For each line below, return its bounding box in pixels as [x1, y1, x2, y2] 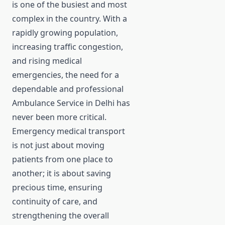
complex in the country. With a [12, 13, 127, 25]
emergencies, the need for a [12, 69, 119, 81]
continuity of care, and [12, 196, 97, 207]
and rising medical [12, 55, 82, 67]
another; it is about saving [12, 168, 111, 179]
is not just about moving [12, 140, 104, 151]
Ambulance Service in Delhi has [12, 97, 130, 109]
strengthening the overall [12, 210, 109, 221]
